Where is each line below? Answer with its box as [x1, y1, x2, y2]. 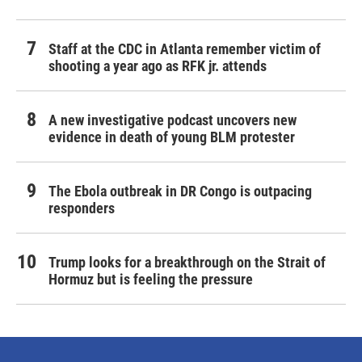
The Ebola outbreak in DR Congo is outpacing [48, 183, 312, 200]
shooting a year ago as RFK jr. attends [48, 57, 267, 75]
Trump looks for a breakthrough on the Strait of [48, 254, 326, 271]
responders [48, 200, 115, 217]
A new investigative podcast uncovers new [48, 112, 297, 129]
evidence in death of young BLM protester [48, 128, 295, 146]
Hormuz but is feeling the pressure [48, 271, 253, 288]
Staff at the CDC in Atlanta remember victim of [48, 40, 321, 58]
